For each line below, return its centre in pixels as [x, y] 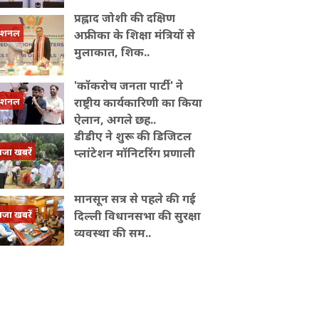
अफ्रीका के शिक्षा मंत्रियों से [134, 35]
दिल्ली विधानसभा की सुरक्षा [137, 216]
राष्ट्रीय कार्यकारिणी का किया [138, 103]
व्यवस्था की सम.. [112, 233]
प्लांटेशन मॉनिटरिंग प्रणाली [134, 153]
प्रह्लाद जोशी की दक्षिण [124, 18]
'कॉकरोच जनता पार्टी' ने [128, 86]
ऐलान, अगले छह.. [115, 120]
